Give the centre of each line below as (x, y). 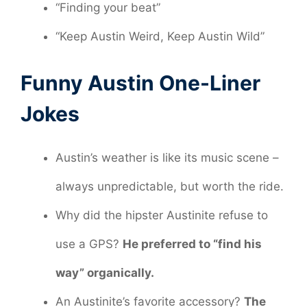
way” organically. (105, 273)
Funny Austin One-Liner (140, 83)
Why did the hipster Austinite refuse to (162, 216)
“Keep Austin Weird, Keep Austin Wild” (160, 36)
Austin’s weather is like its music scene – (167, 158)
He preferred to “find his (192, 244)
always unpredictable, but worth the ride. (170, 187)
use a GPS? (89, 244)
